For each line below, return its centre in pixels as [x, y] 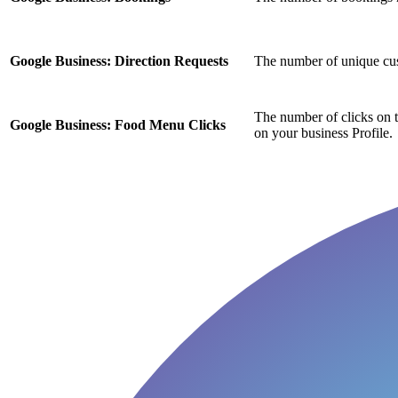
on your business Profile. [323, 133]
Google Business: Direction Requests [119, 61]
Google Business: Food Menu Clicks [118, 125]
